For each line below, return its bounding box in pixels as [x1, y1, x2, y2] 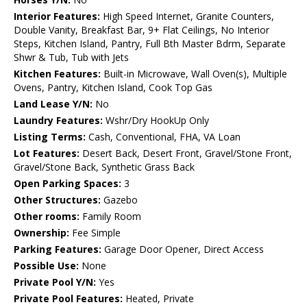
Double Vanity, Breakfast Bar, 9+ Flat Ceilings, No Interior [14, 23, 269, 37]
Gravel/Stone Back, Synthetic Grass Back [14, 160, 195, 174]
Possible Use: [14, 259, 79, 273]
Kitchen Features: [14, 67, 101, 81]
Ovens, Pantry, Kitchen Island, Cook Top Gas [14, 81, 212, 95]
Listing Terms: [14, 130, 86, 144]
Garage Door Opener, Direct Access [101, 243, 264, 256]
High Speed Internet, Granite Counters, [100, 10, 274, 23]
